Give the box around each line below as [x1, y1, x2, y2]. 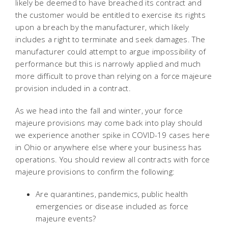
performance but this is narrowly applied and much [15, 59, 201, 69]
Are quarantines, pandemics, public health [36, 189, 188, 199]
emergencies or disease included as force [36, 201, 188, 211]
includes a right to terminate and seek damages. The [15, 34, 206, 44]
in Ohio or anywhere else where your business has [15, 142, 202, 152]
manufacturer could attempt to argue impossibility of [15, 46, 206, 56]
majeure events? [36, 213, 96, 223]
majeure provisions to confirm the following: [15, 166, 175, 177]
